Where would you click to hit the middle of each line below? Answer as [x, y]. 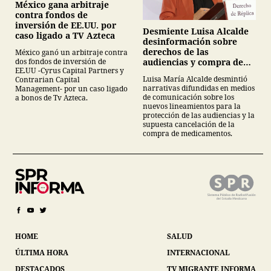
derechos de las [176, 51]
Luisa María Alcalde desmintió [195, 79]
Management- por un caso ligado [71, 89]
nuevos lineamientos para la [192, 106]
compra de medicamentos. [188, 133]
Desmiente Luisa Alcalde [196, 31]
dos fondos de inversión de [60, 62]
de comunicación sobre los [188, 97]
